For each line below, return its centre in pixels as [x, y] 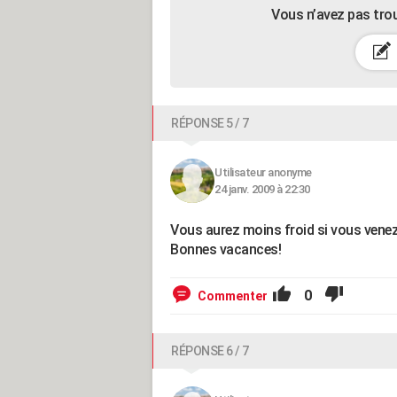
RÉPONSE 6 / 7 [210, 350]
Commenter [233, 296]
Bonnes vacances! [226, 249]
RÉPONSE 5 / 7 [210, 123]
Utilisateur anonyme [263, 172]
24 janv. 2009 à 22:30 [262, 189]
